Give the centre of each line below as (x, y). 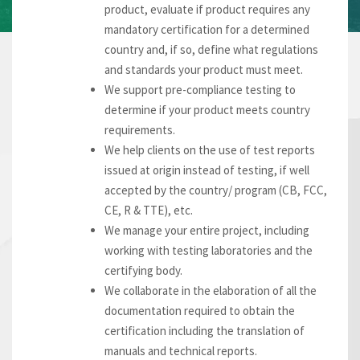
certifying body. (143, 271)
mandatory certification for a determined (207, 30)
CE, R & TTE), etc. (149, 211)
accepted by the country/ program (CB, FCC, (216, 190)
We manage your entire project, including (207, 231)
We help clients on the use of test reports (210, 150)
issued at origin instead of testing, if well (207, 170)
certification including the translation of (205, 331)
